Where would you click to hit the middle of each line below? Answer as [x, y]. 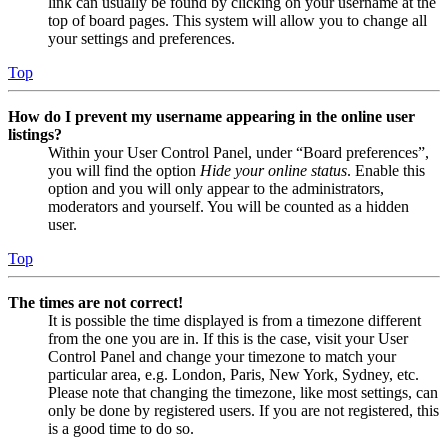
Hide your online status [273, 171]
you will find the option [124, 171]
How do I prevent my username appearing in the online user [211, 117]
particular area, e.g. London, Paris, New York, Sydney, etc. [233, 375]
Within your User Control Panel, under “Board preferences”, [238, 153]
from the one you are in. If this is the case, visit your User [228, 339]
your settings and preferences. [141, 39]
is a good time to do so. [121, 429]
